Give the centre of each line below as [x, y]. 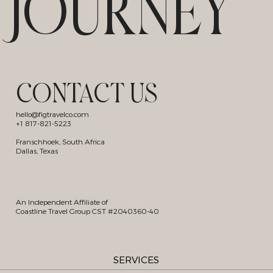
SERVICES [136, 260]
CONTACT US [87, 95]
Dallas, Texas [37, 151]
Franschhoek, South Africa [60, 142]
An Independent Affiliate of [62, 202]
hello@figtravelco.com [52, 114]
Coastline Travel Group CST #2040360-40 [87, 211]
